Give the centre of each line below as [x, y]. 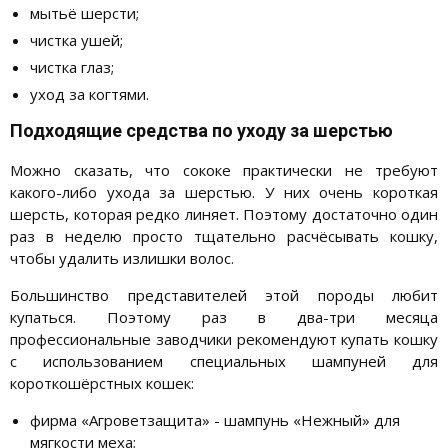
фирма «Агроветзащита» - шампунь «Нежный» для [215, 419]
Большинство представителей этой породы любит [224, 294]
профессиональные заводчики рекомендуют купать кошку [224, 338]
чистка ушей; [76, 39]
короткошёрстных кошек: [102, 382]
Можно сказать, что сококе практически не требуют [224, 169]
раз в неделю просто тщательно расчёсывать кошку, [224, 235]
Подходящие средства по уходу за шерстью [201, 130]
